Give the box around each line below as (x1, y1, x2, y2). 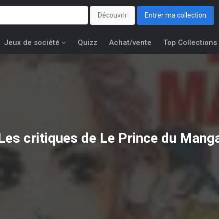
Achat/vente (109, 38, 152, 47)
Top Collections (163, 38, 217, 47)
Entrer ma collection (145, 11, 206, 20)
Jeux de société (4, 38, 60, 47)
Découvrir (98, 11, 127, 20)
